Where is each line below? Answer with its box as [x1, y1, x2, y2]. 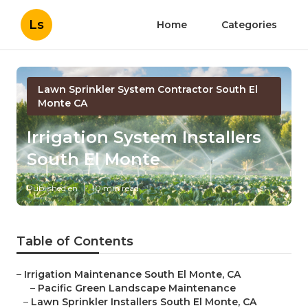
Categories [221, 19, 277, 31]
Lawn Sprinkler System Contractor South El [38, 83, 258, 96]
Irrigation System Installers [27, 127, 261, 148]
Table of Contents [16, 234, 133, 250]
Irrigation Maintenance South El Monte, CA [24, 268, 241, 281]
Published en [27, 183, 78, 194]
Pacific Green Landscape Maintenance [38, 282, 236, 295]
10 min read [92, 183, 139, 194]
